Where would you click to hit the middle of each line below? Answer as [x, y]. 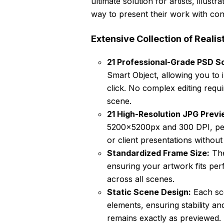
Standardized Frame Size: [158, 153]
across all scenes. [141, 179]
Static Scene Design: [149, 192]
